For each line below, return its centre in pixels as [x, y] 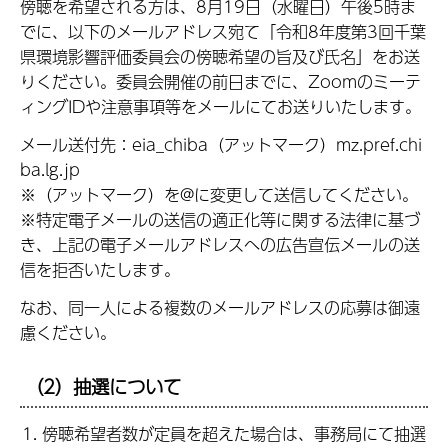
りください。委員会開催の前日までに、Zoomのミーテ [220, 82]
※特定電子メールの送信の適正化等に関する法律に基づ [220, 219]
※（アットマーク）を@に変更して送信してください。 [219, 194]
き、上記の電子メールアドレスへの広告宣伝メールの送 [220, 244]
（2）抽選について [103, 387]
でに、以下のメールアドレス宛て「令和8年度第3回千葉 [223, 32]
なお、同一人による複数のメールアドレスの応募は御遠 [220, 307]
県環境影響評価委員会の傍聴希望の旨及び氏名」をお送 [220, 57]
